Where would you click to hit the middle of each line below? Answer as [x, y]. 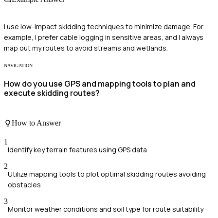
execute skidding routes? [52, 93]
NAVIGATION [18, 65]
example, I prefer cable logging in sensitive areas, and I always [104, 37]
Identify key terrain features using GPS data [77, 149]
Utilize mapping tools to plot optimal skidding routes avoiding [107, 174]
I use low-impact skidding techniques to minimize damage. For [104, 26]
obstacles [24, 184]
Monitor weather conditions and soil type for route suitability [106, 209]
